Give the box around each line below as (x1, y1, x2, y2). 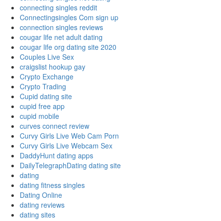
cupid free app (20, 101, 65, 111)
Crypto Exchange (20, 72, 74, 82)
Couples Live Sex (20, 52, 74, 62)
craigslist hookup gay (20, 62, 85, 72)
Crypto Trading (20, 81, 66, 92)
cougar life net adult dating (20, 32, 103, 42)
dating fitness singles (20, 180, 85, 190)
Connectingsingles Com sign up (20, 12, 118, 23)
